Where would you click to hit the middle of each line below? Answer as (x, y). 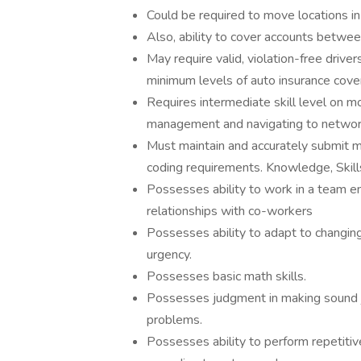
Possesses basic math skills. (226, 276)
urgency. (169, 255)
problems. (174, 320)
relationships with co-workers (230, 211)
